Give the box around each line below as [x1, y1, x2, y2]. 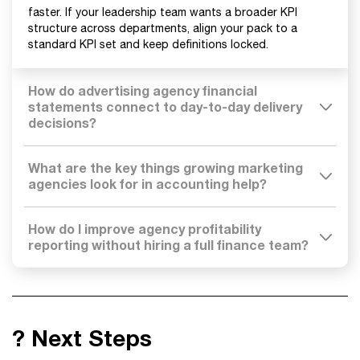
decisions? [28, 115, 96, 130]
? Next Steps [12, 325, 152, 351]
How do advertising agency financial [28, 83, 257, 98]
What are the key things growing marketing [28, 160, 303, 175]
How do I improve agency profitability [28, 221, 261, 236]
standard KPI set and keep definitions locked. [28, 38, 268, 51]
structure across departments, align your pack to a [28, 22, 297, 35]
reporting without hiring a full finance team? [28, 237, 309, 252]
